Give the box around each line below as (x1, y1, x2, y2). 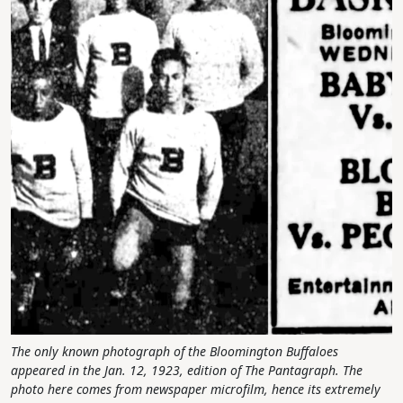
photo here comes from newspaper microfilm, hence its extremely (11, 381, 381, 399)
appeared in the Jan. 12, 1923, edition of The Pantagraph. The (11, 362, 363, 380)
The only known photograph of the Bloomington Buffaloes (11, 343, 338, 361)
